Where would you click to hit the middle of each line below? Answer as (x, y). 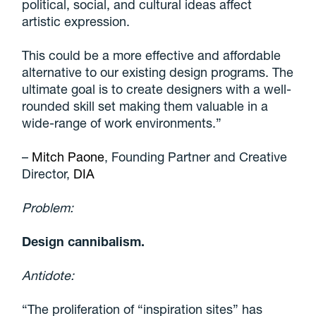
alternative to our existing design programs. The (158, 72)
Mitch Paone (68, 156)
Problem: (48, 207)
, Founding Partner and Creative (196, 156)
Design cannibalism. (84, 241)
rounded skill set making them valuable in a (145, 105)
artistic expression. (76, 21)
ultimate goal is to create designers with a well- (157, 89)
